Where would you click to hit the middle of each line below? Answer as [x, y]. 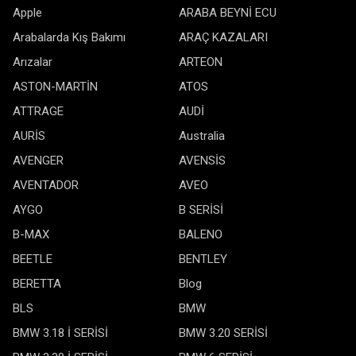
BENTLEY [203, 259]
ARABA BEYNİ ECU [228, 13]
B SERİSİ [201, 210]
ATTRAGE [38, 111]
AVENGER [38, 161]
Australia [202, 136]
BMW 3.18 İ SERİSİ [60, 333]
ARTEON [201, 62]
